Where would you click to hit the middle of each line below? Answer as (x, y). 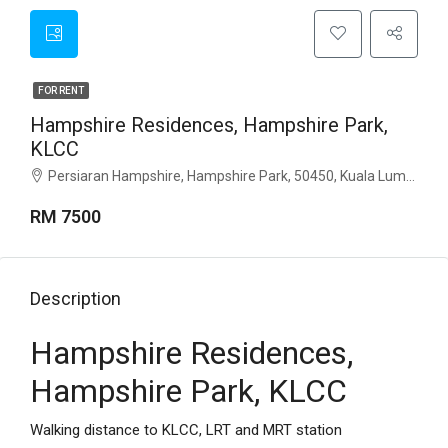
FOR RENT (61, 91)
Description (75, 299)
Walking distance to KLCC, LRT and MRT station (186, 430)
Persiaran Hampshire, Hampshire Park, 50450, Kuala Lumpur (227, 176)
